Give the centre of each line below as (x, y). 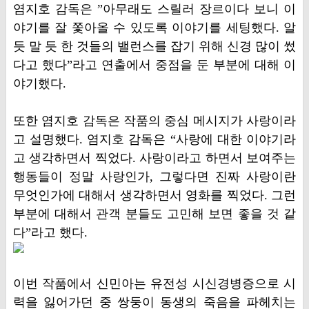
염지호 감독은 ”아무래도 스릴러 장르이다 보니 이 (154, 9)
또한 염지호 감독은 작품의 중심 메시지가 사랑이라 (154, 121)
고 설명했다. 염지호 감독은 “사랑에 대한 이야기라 (154, 139)
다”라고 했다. (50, 232)
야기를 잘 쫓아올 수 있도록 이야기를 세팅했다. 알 (154, 28)
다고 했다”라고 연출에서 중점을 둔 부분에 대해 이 (154, 65)
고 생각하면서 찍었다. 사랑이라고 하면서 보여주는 (154, 158)
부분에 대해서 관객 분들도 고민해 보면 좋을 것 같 (154, 214)
